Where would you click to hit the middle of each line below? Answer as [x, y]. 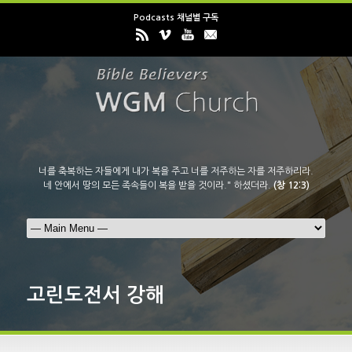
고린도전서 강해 [95, 295]
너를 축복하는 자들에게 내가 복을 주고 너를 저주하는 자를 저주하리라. [176, 172]
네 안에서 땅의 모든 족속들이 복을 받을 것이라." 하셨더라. [158, 186]
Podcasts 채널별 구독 [176, 18]
